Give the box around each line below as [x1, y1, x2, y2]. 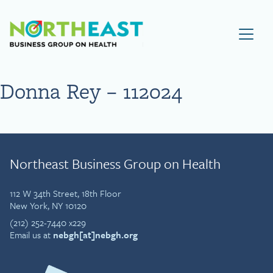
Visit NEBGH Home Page [143, 18, 261, 35]
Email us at [10, 228, 53, 241]
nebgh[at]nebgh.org [53, 228, 138, 241]
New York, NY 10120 [10, 199, 87, 212]
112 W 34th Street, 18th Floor [10, 186, 121, 200]
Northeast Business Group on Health [10, 154, 221, 174]
